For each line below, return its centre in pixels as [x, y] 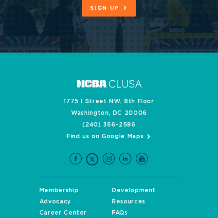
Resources [128, 201]
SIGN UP [105, 8]
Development [134, 190]
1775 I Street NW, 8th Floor [109, 101]
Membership [59, 190]
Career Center [63, 212]
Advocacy [55, 201]
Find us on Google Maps [105, 136]
